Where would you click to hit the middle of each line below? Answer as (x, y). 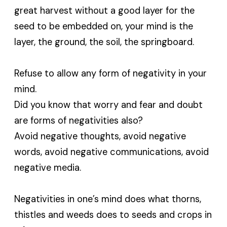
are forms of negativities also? (79, 120)
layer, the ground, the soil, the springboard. (104, 42)
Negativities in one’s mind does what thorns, (108, 199)
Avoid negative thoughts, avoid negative (100, 136)
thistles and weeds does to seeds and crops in (113, 215)
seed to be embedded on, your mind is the (104, 26)
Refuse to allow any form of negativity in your (111, 73)
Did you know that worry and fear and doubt (109, 105)
